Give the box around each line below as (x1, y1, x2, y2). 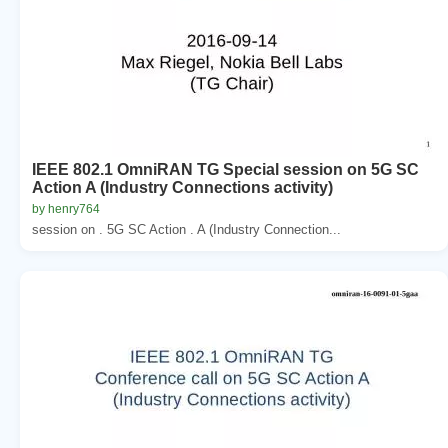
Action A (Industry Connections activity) (32, 178, 333, 196)
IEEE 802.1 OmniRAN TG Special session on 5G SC (32, 160, 419, 178)
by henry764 (32, 201, 100, 216)
